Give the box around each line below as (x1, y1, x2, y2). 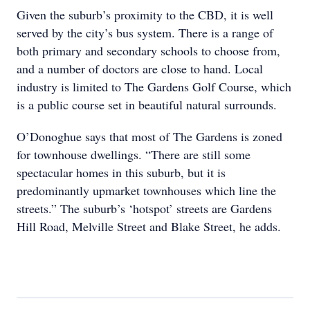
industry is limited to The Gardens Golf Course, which (17, 78, 291, 95)
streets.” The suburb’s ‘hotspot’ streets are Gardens (17, 200, 272, 217)
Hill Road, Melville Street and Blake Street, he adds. (17, 218, 281, 235)
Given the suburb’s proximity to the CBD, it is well (17, 6, 273, 23)
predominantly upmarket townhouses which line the (17, 182, 276, 199)
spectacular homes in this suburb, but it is (17, 164, 226, 181)
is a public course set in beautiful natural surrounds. (17, 96, 277, 113)
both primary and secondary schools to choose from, (17, 42, 280, 59)
